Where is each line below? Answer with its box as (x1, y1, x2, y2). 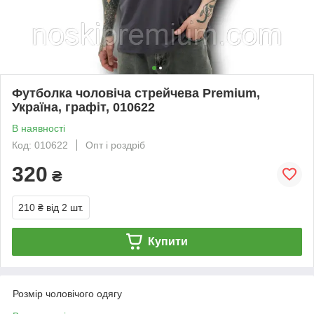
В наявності (12, 122, 65, 134)
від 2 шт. (46, 201, 83, 213)
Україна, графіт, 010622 (12, 100, 155, 114)
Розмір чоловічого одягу (13, 287, 122, 299)
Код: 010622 (12, 139, 68, 151)
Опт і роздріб (86, 139, 145, 151)
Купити (147, 235, 188, 247)
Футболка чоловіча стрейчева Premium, (12, 86, 260, 100)
